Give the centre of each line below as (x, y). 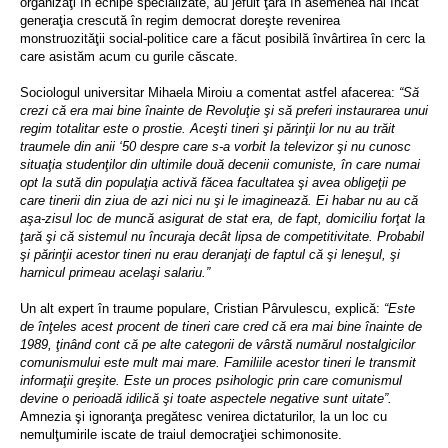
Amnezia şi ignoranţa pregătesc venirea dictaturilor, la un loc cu (203, 416)
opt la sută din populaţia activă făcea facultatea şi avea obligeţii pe (213, 182)
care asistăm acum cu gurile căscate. (129, 56)
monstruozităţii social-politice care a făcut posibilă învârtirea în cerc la (222, 38)
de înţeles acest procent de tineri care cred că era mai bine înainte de (221, 326)
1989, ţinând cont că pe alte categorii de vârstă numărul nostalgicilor (217, 344)
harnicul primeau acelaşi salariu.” (115, 272)
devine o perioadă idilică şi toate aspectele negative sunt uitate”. (206, 398)
